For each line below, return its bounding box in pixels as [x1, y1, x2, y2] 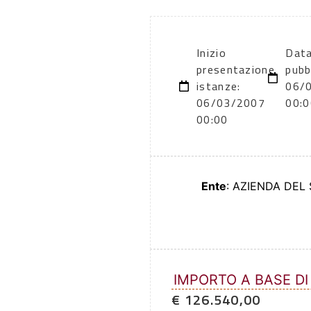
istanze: [196, 78, 241, 95]
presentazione [196, 61, 275, 78]
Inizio [196, 44, 226, 62]
